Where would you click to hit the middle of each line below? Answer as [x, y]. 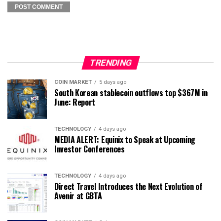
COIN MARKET [73, 82]
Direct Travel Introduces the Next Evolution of [129, 186]
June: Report [75, 102]
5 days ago [113, 82]
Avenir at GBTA [78, 196]
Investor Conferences [90, 149]
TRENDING [110, 63]
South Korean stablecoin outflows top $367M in [131, 93]
